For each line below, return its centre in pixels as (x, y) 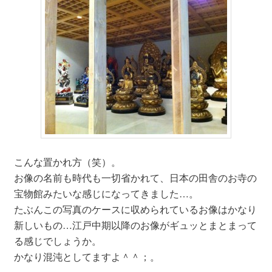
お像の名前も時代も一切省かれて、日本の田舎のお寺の (135, 178)
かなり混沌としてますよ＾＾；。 (87, 257)
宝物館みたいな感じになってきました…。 (106, 194)
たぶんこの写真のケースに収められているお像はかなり (135, 209)
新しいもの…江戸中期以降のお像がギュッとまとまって (135, 225)
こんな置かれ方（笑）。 (67, 162)
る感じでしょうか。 (57, 241)
